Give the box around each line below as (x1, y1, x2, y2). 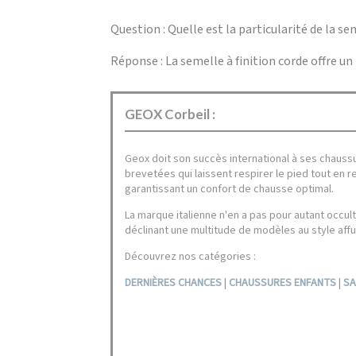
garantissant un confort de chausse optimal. (125, 180, 335, 197)
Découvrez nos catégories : (125, 248, 257, 265)
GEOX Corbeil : (125, 105, 216, 122)
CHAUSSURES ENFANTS (229, 274, 337, 291)
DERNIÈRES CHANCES (125, 274, 222, 291)
